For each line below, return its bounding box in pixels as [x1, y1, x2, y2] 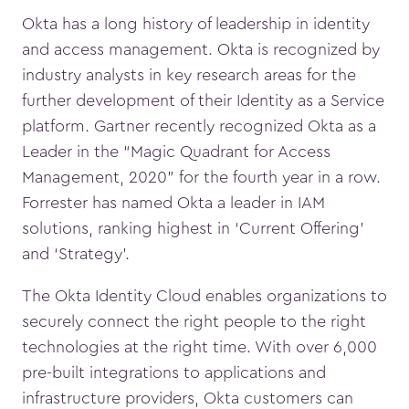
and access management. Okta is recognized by [22, 40, 380, 58]
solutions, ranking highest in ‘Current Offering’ [22, 219, 364, 236]
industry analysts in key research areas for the [22, 66, 356, 83]
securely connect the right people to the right [22, 312, 366, 330]
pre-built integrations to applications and [22, 363, 326, 381]
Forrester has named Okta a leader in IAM [22, 194, 325, 211]
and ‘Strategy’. [22, 245, 130, 262]
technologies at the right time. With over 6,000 [22, 338, 377, 355]
